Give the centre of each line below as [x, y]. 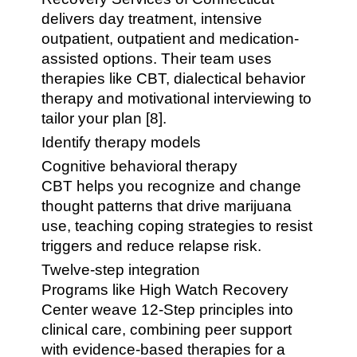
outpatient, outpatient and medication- [171, 39]
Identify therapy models [122, 142]
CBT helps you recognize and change [172, 186]
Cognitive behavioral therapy [140, 166]
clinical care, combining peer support [167, 330]
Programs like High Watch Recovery [165, 290]
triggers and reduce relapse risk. [152, 246]
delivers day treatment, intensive [152, 19]
